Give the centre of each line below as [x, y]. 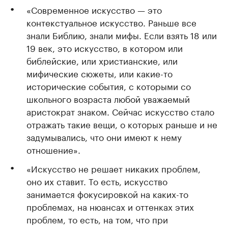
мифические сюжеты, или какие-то [99, 73]
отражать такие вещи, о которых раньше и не [122, 124]
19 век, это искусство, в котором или [105, 47]
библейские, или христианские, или [102, 60]
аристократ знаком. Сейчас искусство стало [120, 111]
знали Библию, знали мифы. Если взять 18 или [122, 35]
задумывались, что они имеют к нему [104, 136]
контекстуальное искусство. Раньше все [111, 22]
